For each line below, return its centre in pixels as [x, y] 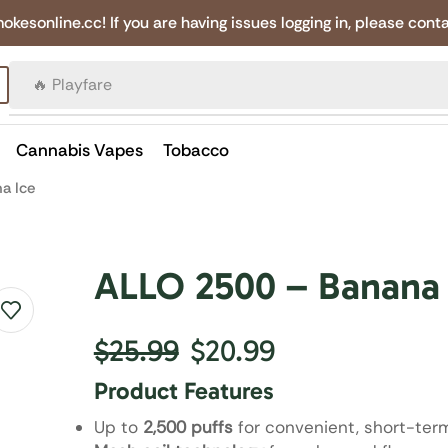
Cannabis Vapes [79, 150]
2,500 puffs [187, 426]
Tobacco [196, 150]
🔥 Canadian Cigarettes [117, 84]
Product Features [183, 390]
